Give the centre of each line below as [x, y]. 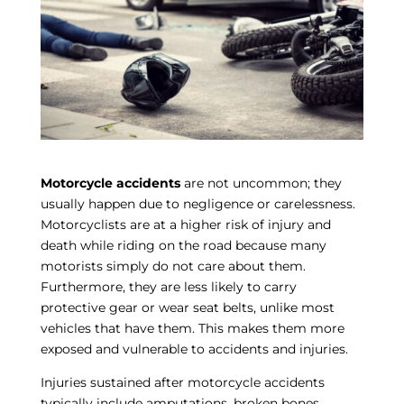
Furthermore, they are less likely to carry [168, 286]
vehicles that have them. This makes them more [192, 328]
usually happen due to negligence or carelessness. [197, 203]
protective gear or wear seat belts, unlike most [187, 307]
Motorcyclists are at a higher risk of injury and [185, 224]
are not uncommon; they [262, 183]
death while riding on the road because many [183, 245]
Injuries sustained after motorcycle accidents [182, 382]
